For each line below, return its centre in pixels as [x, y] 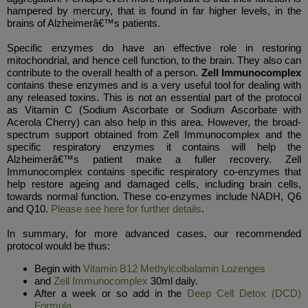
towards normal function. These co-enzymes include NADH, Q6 [154, 196]
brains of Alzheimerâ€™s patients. [84, 23]
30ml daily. [173, 281]
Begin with [59, 268]
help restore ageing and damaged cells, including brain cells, [154, 184]
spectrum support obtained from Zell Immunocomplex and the [154, 134]
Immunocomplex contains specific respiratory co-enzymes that [154, 172]
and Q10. [29, 209]
